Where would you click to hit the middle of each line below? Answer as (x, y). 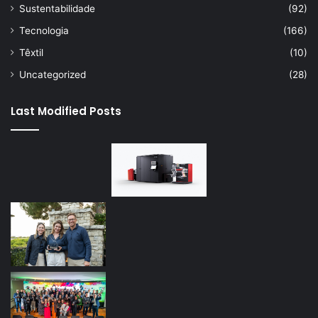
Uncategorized (53, 74)
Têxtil (31, 52)
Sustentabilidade (57, 8)
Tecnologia (44, 30)
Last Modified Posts (66, 111)
